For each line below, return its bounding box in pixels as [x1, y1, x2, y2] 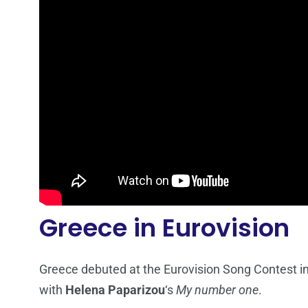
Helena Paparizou [65, 282, 165, 297]
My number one [176, 282, 258, 297]
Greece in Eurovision [39, 210, 289, 245]
